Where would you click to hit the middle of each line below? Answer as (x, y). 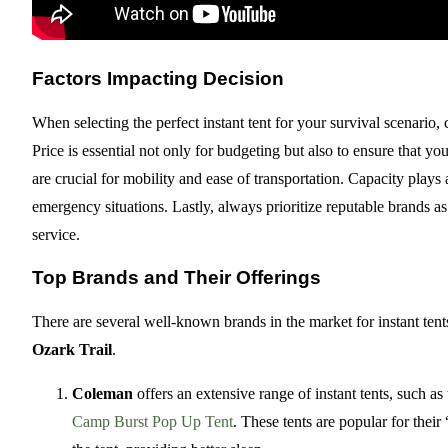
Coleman (102, 394)
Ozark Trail (72, 350)
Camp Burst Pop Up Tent (152, 422)
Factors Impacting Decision (158, 79)
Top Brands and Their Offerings (176, 278)
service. (56, 234)
